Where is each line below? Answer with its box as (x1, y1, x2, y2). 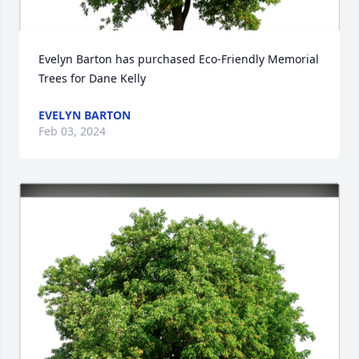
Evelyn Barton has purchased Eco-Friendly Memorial (38, 51, 319, 67)
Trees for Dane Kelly (38, 71, 146, 86)
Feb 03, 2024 (38, 123, 106, 139)
